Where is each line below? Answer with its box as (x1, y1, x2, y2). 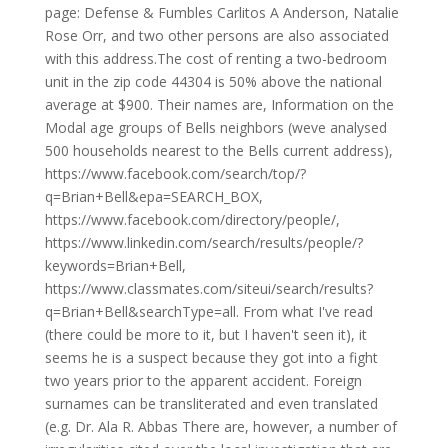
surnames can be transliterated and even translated (44, 394, 378, 413)
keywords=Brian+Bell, (44, 256, 186, 275)
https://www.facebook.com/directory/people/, (44, 210, 340, 229)
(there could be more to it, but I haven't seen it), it (44, 325, 367, 344)
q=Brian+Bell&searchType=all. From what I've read (44, 302, 373, 321)
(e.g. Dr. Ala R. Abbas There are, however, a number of (44, 417, 397, 436)
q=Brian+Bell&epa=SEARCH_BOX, (44, 187, 263, 206)
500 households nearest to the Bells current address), (44, 141, 393, 160)
